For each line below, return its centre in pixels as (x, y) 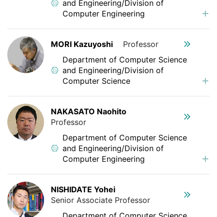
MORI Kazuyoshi (82, 44)
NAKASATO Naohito (89, 111)
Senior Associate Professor (101, 200)
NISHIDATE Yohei (83, 189)
